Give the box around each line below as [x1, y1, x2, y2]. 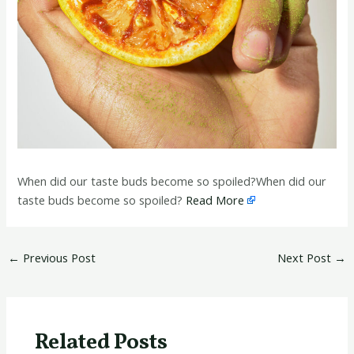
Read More [186, 192, 245, 209]
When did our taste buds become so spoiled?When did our [17, 173, 327, 190]
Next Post [277, 249, 335, 265]
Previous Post [19, 249, 96, 265]
